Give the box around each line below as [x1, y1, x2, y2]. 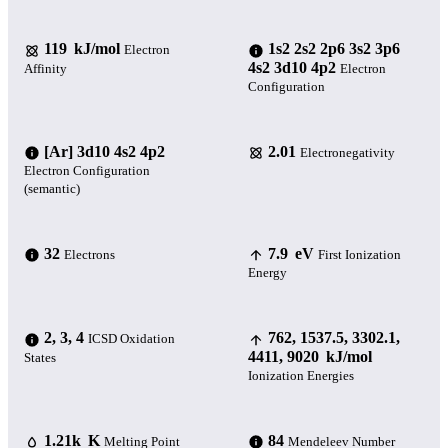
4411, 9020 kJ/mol [248, 347, 372, 365]
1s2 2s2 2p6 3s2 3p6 [268, 40, 400, 58]
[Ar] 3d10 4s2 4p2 [44, 142, 165, 160]
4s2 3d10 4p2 [248, 58, 336, 76]
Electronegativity [300, 144, 395, 160]
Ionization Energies [248, 367, 354, 383]
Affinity [24, 60, 67, 76]
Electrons [64, 246, 115, 262]
